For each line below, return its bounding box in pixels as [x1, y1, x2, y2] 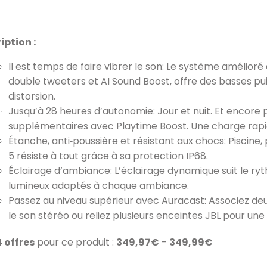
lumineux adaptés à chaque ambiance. [8, 179, 189, 193]
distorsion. [8, 89, 55, 103]
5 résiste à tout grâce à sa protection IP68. [8, 149, 208, 163]
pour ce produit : [35, 235, 116, 249]
